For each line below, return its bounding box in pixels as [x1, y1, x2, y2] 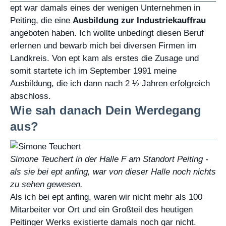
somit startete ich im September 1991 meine [10, 66, 177, 76]
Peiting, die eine [10, 16, 73, 25]
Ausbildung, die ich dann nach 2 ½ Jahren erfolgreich [10, 79, 210, 88]
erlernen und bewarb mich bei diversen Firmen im [10, 41, 196, 50]
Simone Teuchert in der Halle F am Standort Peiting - [10, 154, 208, 164]
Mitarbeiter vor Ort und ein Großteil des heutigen [10, 205, 193, 214]
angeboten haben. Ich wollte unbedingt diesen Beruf [10, 28, 204, 38]
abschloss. [10, 91, 51, 101]
